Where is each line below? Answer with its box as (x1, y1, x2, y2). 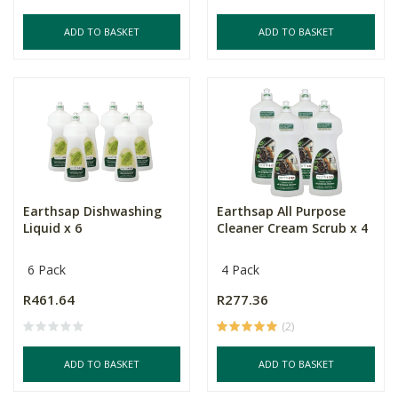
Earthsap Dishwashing (23, 202, 162, 219)
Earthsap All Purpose (217, 202, 346, 219)
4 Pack (221, 260, 260, 278)
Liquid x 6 (23, 219, 82, 236)
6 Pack (28, 260, 66, 278)
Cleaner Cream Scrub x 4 (217, 219, 369, 236)
